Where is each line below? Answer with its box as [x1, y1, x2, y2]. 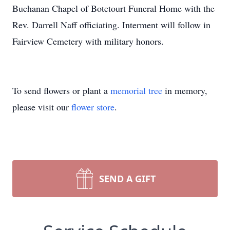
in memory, [162, 84, 207, 97]
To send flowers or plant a [12, 84, 110, 97]
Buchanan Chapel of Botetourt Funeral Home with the [12, 2, 215, 14]
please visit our [12, 101, 71, 113]
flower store [71, 101, 114, 113]
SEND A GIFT [99, 172, 156, 185]
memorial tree [110, 84, 162, 97]
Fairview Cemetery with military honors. [12, 35, 164, 47]
